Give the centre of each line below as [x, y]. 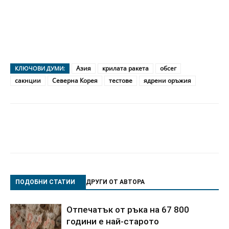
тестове [121, 80]
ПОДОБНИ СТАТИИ [45, 182]
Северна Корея [75, 80]
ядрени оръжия [167, 80]
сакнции [28, 80]
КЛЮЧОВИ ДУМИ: [40, 68]
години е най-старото [113, 221]
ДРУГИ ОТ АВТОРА [115, 182]
